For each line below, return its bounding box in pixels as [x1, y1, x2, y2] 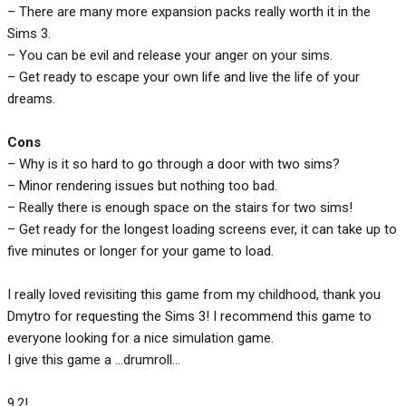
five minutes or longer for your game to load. [7, 242, 274, 259]
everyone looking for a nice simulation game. [7, 329, 274, 346]
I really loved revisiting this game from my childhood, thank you [7, 285, 381, 303]
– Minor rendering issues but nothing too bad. [7, 177, 277, 194]
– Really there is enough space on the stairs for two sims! [7, 198, 353, 216]
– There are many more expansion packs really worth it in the [7, 3, 371, 20]
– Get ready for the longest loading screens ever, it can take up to [7, 220, 397, 237]
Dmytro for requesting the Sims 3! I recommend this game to [7, 307, 372, 324]
